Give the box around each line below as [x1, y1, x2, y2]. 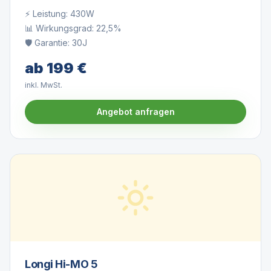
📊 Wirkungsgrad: [25, 23, 96, 33]
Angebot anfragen [96, 106, 175, 117]
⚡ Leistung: [25, 8, 70, 19]
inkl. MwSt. [25, 80, 62, 90]
